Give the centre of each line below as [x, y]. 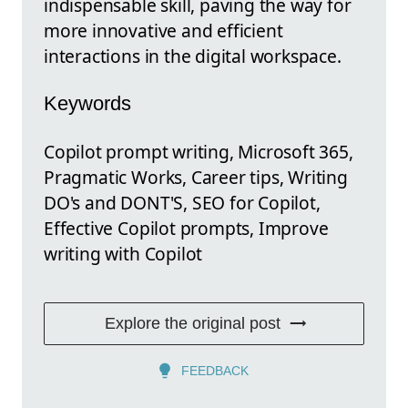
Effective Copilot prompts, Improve [186, 228]
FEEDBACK [215, 370]
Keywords [87, 104]
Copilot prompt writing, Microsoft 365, [199, 151]
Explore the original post [192, 323]
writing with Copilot [123, 253]
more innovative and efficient [163, 30]
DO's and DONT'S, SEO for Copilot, [182, 202]
